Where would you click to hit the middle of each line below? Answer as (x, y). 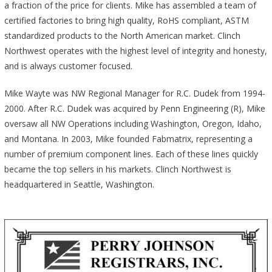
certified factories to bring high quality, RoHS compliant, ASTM (126, 20)
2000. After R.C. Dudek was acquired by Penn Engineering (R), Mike (134, 108)
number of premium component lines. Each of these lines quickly (131, 154)
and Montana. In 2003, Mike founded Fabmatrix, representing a (128, 138)
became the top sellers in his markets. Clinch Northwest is (117, 169)
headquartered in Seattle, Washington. (79, 184)
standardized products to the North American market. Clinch (122, 35)
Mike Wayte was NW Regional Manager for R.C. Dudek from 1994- (134, 93)
